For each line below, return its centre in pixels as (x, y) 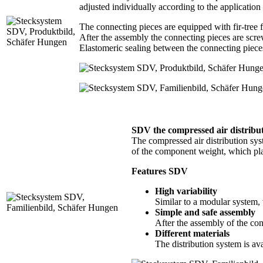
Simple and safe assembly (205, 212)
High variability (186, 191)
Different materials (192, 233)
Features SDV (160, 171)
